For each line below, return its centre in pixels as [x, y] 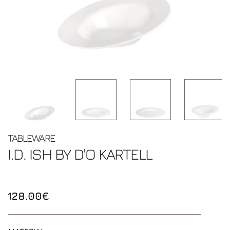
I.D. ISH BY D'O [53, 154]
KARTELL [126, 154]
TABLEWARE [31, 138]
